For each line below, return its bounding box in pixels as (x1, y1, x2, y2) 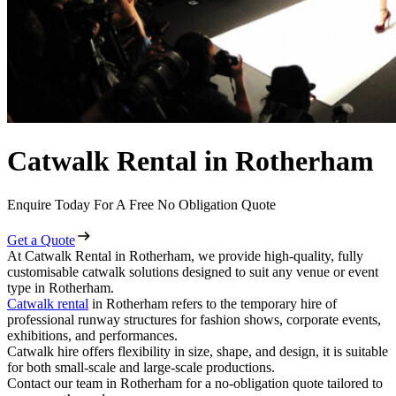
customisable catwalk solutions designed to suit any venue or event (7, 263, 378, 279)
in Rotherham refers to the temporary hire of (88, 295, 337, 311)
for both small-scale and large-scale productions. (7, 359, 278, 375)
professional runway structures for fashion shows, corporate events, (7, 311, 381, 327)
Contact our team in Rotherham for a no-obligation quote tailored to (7, 375, 383, 391)
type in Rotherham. (7, 279, 114, 295)
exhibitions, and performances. (7, 327, 181, 343)
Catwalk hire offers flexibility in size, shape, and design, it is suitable (7, 343, 388, 359)
